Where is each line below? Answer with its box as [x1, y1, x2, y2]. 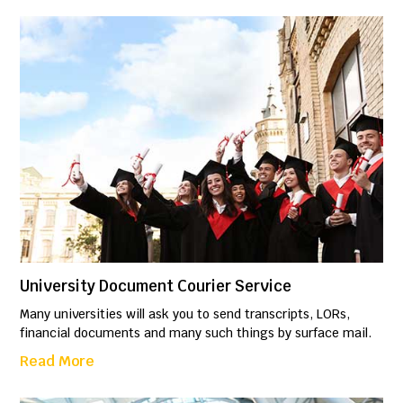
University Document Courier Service [20, 276, 292, 297]
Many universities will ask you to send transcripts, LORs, [20, 306, 351, 323]
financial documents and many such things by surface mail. [20, 325, 372, 342]
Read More [20, 352, 95, 372]
